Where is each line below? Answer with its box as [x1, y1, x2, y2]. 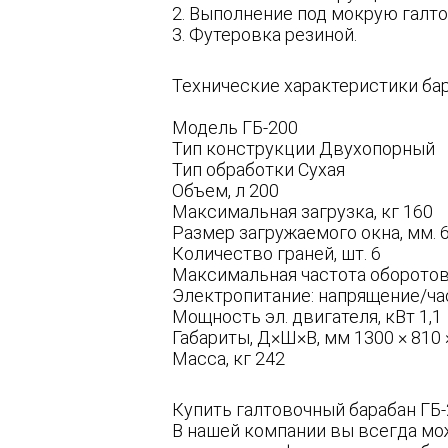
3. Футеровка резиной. [172, 24, 357, 46]
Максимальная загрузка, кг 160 [172, 201, 433, 223]
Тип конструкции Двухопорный [172, 138, 435, 160]
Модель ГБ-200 [172, 117, 298, 139]
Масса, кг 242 [172, 348, 285, 370]
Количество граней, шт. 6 [172, 243, 381, 265]
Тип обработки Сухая [172, 159, 345, 181]
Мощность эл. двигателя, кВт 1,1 [172, 306, 442, 328]
